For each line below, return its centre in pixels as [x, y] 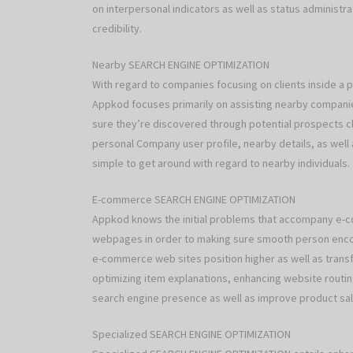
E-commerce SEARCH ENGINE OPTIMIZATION [194, 200]
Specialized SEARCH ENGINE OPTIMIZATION [191, 334]
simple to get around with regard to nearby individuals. [221, 163]
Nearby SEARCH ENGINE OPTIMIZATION [181, 65]
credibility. [117, 29]
